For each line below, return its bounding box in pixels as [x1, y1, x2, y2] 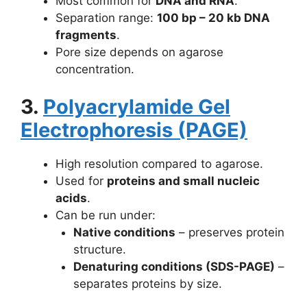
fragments [56, 27, 116, 42]
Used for [56, 174, 107, 188]
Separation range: [56, 10, 157, 25]
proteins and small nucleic [107, 174, 260, 188]
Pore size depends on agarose [56, 45, 223, 59]
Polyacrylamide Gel [43, 95, 230, 119]
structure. [73, 243, 126, 256]
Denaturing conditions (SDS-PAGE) [73, 260, 275, 273]
